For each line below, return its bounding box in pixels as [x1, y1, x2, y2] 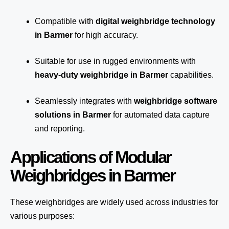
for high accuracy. [73, 31, 138, 39]
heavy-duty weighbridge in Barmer [35, 71, 168, 79]
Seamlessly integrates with [35, 97, 134, 105]
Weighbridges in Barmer [10, 166, 175, 185]
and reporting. [35, 124, 85, 133]
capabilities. [168, 71, 214, 79]
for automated [111, 110, 165, 119]
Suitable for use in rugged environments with [35, 57, 196, 65]
